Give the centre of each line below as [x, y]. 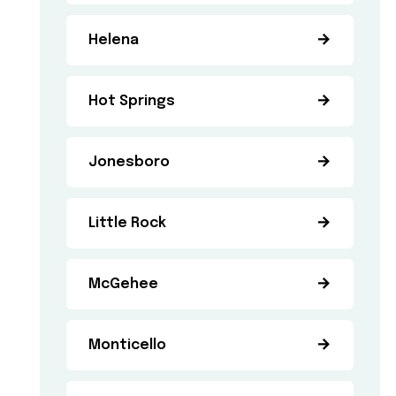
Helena [114, 40]
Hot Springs [132, 101]
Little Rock [128, 223]
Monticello [128, 345]
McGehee [124, 284]
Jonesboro [129, 162]
